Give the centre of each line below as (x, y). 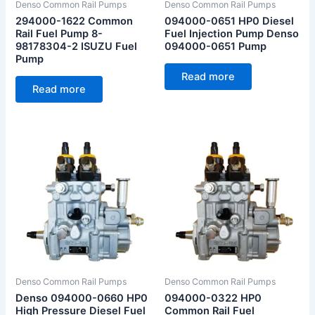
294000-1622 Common (75, 21)
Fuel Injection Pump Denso (232, 34)
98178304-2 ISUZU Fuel (77, 47)
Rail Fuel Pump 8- (59, 34)
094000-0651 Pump (216, 47)
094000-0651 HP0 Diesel (229, 21)
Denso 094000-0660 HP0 (82, 298)
